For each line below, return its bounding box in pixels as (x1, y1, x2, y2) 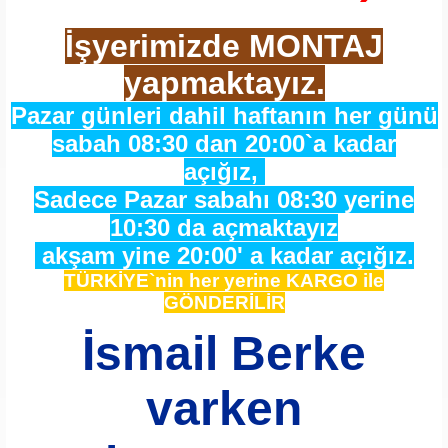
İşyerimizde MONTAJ (65, 28, 383, 64)
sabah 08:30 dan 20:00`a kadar (52, 130, 396, 157)
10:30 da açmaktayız (110, 214, 338, 241)
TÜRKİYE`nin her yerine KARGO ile (64, 270, 384, 291)
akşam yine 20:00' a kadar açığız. (34, 242, 414, 269)
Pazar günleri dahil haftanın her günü (10, 102, 438, 129)
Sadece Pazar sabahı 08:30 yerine (34, 186, 414, 213)
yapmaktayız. (123, 65, 325, 101)
